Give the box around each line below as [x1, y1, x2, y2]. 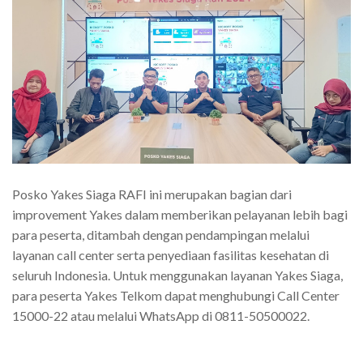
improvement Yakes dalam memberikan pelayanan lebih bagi [12, 206, 348, 222]
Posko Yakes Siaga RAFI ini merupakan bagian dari [12, 186, 292, 202]
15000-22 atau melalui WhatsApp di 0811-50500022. [12, 307, 310, 323]
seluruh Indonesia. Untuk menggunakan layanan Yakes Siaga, [12, 267, 343, 283]
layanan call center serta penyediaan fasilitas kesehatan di [12, 246, 329, 263]
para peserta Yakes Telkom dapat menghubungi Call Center [12, 287, 340, 303]
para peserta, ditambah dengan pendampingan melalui [12, 226, 310, 242]
